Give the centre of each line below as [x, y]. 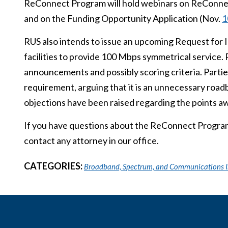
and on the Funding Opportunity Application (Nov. [123, 18]
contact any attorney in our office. [91, 140]
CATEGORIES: [54, 166]
